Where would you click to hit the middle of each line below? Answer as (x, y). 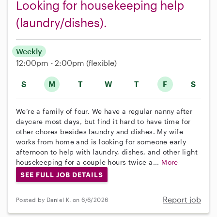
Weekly (29, 51)
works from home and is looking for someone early (101, 141)
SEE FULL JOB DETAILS (62, 174)
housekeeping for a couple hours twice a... (89, 162)
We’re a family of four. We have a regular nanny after (104, 111)
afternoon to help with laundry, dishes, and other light (107, 152)
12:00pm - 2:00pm (51, 62)
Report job (182, 200)
